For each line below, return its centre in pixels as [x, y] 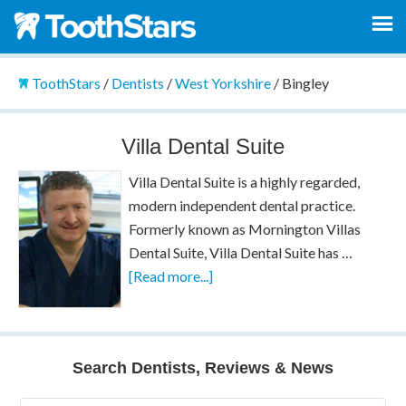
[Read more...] [171, 275]
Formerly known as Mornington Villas [245, 228]
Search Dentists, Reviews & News [203, 367]
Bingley [305, 83]
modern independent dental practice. [242, 205]
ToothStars [66, 83]
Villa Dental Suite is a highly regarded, [245, 181]
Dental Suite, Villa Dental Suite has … [241, 252]
